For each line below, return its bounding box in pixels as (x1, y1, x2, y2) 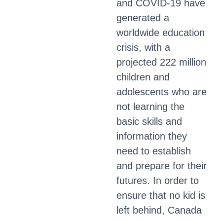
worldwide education (116, 27, 205, 38)
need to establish (116, 146, 191, 156)
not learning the (116, 101, 184, 112)
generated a (116, 12, 169, 23)
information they (116, 131, 187, 142)
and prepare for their (116, 160, 207, 171)
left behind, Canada (116, 205, 202, 216)
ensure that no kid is (116, 190, 205, 201)
